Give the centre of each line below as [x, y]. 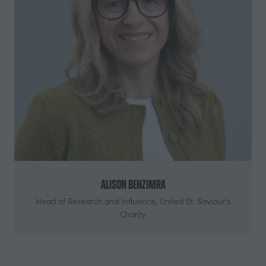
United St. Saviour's [195, 201]
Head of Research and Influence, [98, 201]
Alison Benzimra [133, 184]
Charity [133, 214]
